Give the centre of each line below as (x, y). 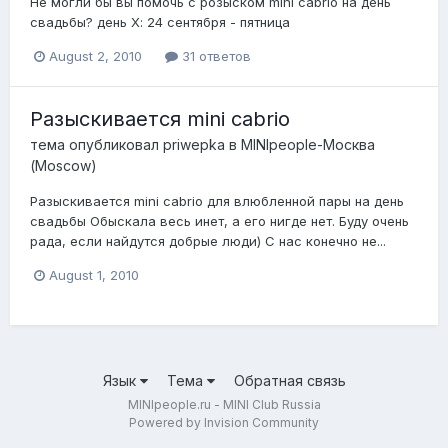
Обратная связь (289, 381)
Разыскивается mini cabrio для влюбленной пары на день (217, 201)
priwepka (194, 145)
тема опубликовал (96, 145)
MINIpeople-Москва (308, 145)
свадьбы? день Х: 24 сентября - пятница (160, 22)
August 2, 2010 (95, 56)
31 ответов (214, 56)
